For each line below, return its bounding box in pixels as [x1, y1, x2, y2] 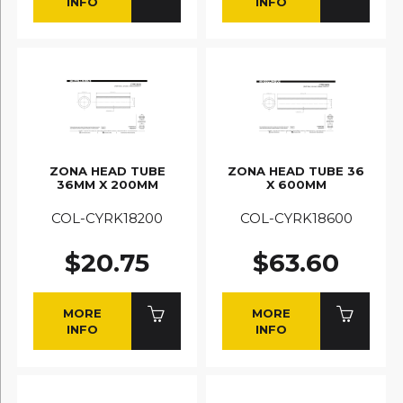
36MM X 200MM [56, 177, 158, 193]
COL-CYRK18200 [51, 210, 163, 227]
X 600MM [265, 177, 327, 193]
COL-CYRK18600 [239, 210, 353, 227]
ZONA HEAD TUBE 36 [228, 164, 364, 179]
